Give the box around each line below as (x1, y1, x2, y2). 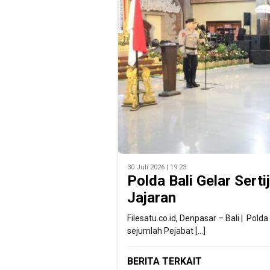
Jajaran (127, 189, 176, 207)
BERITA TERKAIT (127, 256, 202, 268)
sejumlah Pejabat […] (127, 226, 206, 236)
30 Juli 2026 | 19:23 (127, 163, 186, 172)
